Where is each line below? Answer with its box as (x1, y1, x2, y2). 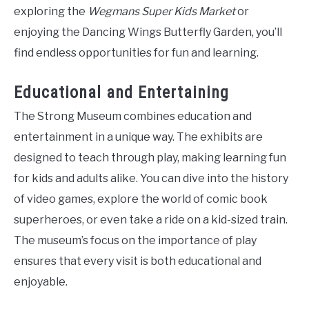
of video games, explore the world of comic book (14, 192, 268, 206)
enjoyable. (14, 275, 68, 288)
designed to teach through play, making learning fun (14, 150, 286, 164)
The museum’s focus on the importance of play (14, 233, 257, 247)
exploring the (14, 4, 88, 18)
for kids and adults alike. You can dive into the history (14, 171, 288, 185)
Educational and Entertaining (14, 82, 229, 102)
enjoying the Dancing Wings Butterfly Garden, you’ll (14, 25, 282, 39)
